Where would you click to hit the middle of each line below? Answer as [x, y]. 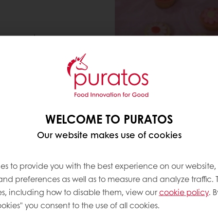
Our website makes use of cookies [109, 134]
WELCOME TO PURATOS [109, 118]
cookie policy [184, 191]
